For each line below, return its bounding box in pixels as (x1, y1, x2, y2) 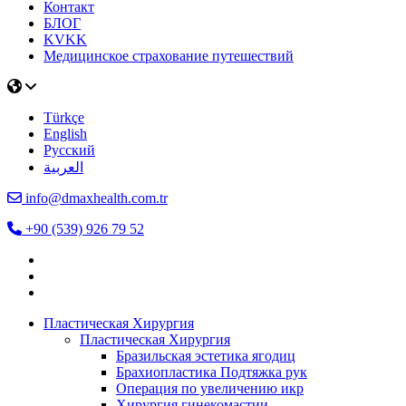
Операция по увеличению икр (116, 381, 304, 397)
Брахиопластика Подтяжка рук (116, 364, 307, 381)
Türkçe (43, 110, 84, 126)
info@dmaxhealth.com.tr (22, 190, 168, 207)
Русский (43, 142, 95, 159)
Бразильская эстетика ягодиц (116, 348, 295, 364)
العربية (43, 159, 83, 176)
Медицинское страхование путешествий (43, 48, 294, 64)
